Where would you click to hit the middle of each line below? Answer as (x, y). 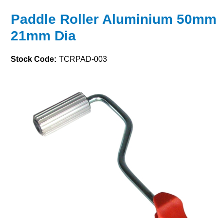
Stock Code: (34, 59)
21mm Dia (43, 36)
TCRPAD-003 (83, 59)
